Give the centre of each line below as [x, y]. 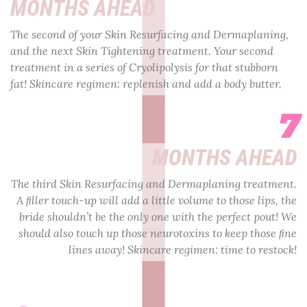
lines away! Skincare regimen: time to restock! [183, 249]
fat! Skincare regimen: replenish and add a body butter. [146, 83]
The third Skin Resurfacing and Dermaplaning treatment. [154, 183]
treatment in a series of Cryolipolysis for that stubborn [144, 67]
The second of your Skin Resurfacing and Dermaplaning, [149, 34]
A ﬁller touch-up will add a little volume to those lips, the [157, 200]
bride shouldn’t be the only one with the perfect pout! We [158, 216]
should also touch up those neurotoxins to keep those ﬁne [158, 233]
